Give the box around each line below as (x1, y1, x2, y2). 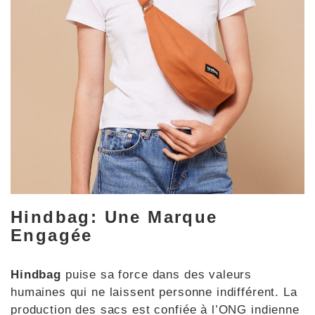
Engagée (11, 226, 93, 245)
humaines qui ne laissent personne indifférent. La (11, 285, 297, 300)
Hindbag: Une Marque (11, 207, 218, 227)
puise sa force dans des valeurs (65, 268, 252, 282)
